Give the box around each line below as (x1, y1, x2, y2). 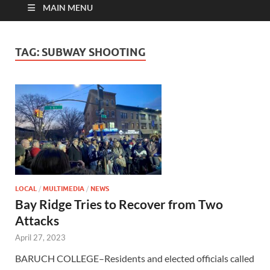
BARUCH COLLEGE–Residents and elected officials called (15, 253, 254, 265)
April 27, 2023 (15, 233, 66, 243)
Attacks (15, 213, 59, 228)
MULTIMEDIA (43, 184, 84, 193)
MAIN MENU (43, 2, 93, 13)
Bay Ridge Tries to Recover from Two (15, 196, 223, 212)
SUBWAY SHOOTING (42, 46, 146, 59)
